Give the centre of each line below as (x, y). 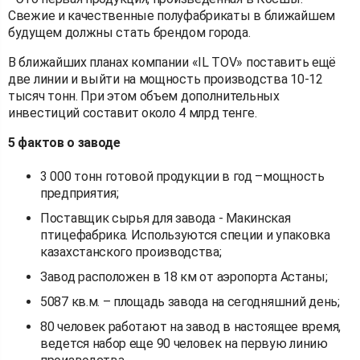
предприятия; (80, 194)
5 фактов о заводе (64, 143)
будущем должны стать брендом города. (129, 33)
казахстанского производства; (131, 252)
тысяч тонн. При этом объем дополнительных (144, 96)
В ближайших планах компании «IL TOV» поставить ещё (172, 63)
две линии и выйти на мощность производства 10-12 (166, 80)
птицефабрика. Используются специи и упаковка (185, 235)
